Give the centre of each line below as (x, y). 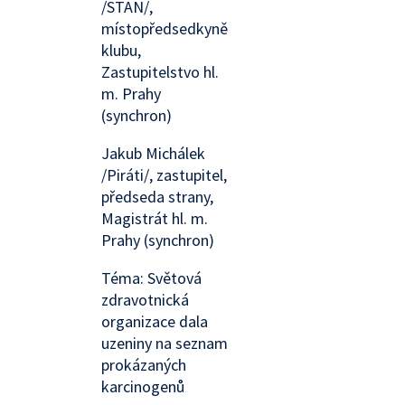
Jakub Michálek (153, 153)
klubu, (121, 50)
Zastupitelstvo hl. (160, 72)
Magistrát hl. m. (155, 218)
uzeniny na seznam (165, 343)
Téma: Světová (151, 278)
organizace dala (155, 321)
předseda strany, (157, 197)
